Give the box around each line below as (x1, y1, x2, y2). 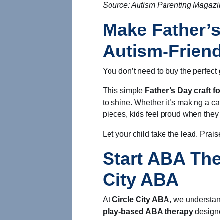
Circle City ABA (112, 195, 169, 204)
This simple (103, 86, 145, 95)
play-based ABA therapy (103, 207, 193, 216)
